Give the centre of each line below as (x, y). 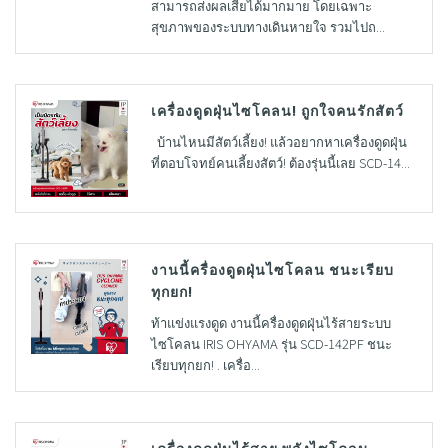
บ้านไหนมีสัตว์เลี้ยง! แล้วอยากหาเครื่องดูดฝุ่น (278, 141)
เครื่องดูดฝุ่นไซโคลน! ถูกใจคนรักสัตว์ (277, 110)
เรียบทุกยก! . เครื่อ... (205, 365)
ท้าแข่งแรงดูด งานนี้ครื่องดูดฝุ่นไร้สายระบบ (270, 323)
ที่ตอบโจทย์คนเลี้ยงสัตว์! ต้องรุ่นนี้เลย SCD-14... (280, 162)
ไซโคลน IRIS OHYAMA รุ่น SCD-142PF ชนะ (271, 344)
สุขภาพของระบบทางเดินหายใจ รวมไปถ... (267, 26)
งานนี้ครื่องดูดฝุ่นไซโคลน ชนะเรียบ (272, 269)
